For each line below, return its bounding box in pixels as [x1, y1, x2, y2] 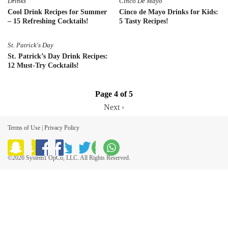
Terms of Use [8, 124, 40, 131]
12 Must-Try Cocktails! [8, 61, 79, 69]
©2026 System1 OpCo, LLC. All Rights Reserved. [8, 154, 130, 161]
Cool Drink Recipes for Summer [8, 8, 107, 16]
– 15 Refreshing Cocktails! [8, 17, 89, 25]
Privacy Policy [44, 124, 79, 131]
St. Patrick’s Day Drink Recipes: [8, 52, 108, 60]
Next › [104, 102, 124, 111]
